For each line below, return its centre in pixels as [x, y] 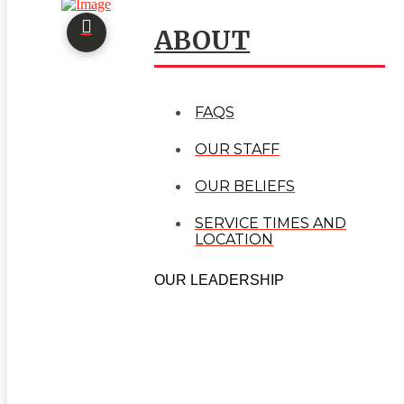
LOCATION [234, 239]
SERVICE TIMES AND [271, 223]
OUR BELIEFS [245, 186]
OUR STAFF [238, 150]
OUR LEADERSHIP [220, 280]
